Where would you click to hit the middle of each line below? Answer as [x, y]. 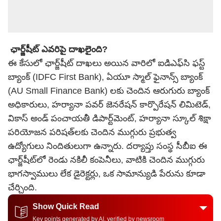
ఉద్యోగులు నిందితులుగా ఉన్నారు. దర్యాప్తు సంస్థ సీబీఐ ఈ [108, 146]
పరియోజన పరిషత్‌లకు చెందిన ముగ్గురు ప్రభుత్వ [92, 132]
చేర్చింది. [22, 187]
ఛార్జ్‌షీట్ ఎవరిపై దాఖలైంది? [58, 49]
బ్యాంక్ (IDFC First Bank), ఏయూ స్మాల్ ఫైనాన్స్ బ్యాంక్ [105, 77]
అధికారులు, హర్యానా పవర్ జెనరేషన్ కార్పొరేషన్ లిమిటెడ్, [109, 105]
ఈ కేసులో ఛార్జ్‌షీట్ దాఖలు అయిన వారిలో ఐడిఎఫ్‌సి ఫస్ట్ [107, 63]
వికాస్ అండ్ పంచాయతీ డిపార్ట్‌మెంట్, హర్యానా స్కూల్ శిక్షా [110, 118]
